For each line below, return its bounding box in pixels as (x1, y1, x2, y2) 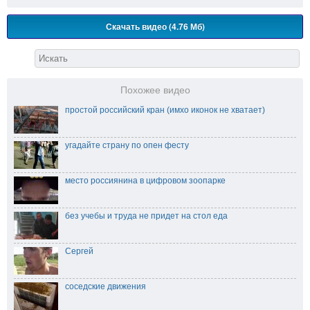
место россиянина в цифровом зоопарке (65, 176, 226, 186)
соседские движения (65, 282, 146, 292)
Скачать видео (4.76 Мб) (105, 20, 205, 33)
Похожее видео (120, 85, 190, 96)
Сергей (65, 246, 93, 257)
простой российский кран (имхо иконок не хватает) (65, 105, 265, 116)
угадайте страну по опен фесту (65, 140, 189, 151)
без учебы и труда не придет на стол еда (65, 211, 228, 221)
